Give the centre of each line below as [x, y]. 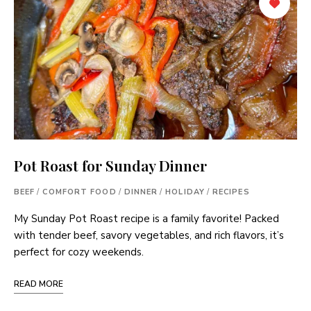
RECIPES [231, 192]
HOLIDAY [185, 192]
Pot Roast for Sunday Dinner [110, 166]
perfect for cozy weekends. [79, 252]
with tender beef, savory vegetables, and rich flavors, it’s [149, 236]
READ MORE [39, 284]
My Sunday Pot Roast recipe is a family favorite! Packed [146, 219]
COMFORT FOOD [79, 192]
